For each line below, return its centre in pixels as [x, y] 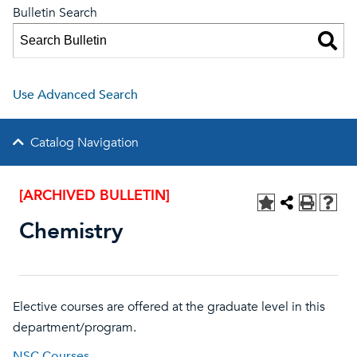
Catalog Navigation [84, 143]
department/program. [75, 328]
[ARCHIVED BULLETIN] [94, 196]
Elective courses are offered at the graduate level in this [169, 307]
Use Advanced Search [75, 95]
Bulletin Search [55, 13]
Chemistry [71, 231]
